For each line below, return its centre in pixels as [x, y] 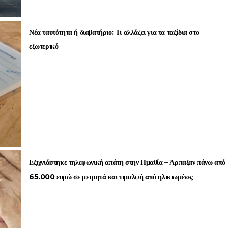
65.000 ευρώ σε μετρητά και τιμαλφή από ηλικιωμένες [111, 177]
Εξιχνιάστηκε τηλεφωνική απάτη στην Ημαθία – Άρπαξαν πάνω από [127, 162]
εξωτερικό [44, 46]
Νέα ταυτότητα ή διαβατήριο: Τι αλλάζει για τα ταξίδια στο [114, 32]
